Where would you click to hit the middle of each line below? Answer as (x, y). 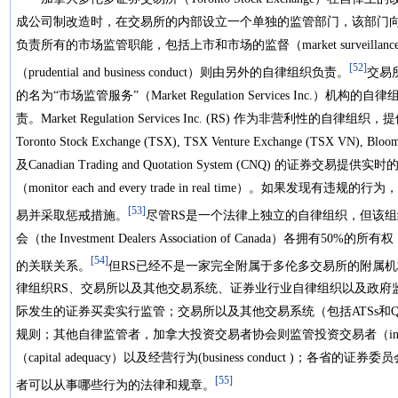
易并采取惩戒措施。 (72, 215)
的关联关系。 (53, 266)
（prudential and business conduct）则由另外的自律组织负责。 (183, 73)
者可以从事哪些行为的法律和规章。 (115, 386)
